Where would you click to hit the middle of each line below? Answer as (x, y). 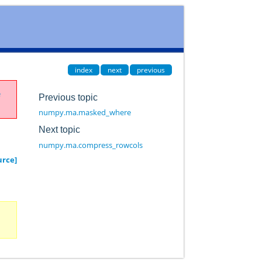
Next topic (59, 129)
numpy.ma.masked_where (85, 113)
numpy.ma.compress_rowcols (90, 145)
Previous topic (68, 97)
